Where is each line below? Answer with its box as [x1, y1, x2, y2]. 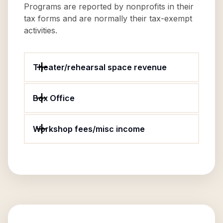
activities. [24, 25, 57, 35]
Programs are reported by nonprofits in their [24, 1, 194, 11]
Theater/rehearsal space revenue [33, 62, 167, 72]
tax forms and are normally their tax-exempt [24, 13, 192, 23]
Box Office [33, 93, 75, 103]
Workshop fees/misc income [33, 124, 145, 134]
